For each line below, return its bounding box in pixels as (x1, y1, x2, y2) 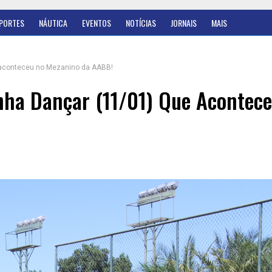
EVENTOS (82, 16, 111, 29)
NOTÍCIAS (126, 16, 156, 29)
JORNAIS (171, 16, 197, 29)
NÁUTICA (39, 16, 67, 29)
